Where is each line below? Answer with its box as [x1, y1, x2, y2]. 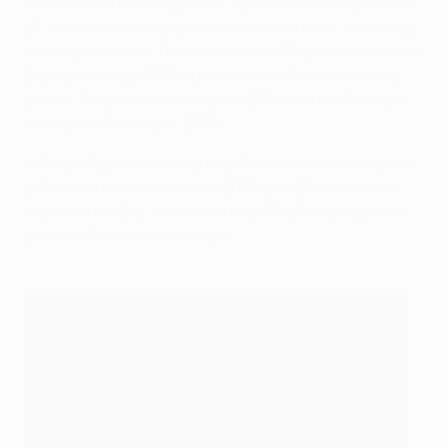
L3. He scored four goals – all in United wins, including [24, 16, 411, 38]
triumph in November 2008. [24, 112, 223, 134]
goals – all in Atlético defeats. [24, 224, 241, 246]
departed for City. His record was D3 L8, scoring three [24, 200, 406, 222]
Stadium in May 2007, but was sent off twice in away [24, 64, 399, 86]
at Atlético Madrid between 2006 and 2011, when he [24, 176, 395, 198]
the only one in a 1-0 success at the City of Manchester [24, 40, 421, 62]
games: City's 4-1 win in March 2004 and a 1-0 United [24, 88, 404, 110]
